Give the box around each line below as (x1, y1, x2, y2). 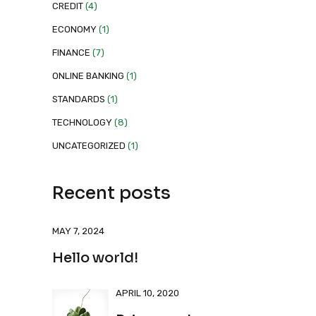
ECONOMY (52, 24, 97, 35)
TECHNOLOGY (52, 117, 112, 128)
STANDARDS (52, 94, 105, 104)
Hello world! (52, 249, 138, 267)
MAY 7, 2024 (52, 226, 104, 236)
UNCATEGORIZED (52, 140, 126, 151)
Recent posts (52, 182, 171, 204)
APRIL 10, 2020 (116, 288, 179, 298)
